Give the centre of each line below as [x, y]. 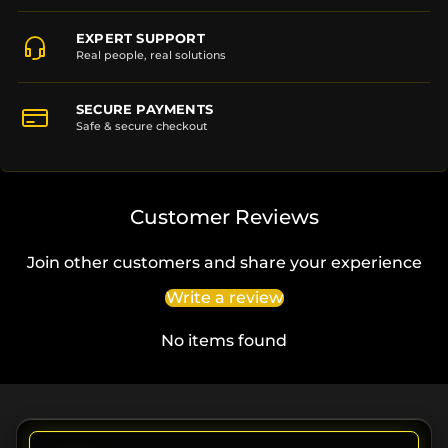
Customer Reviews [224, 217]
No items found [224, 341]
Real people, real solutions [151, 55]
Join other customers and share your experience [224, 263]
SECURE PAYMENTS [144, 109]
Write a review [224, 298]
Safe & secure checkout [142, 126]
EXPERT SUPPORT [140, 38]
